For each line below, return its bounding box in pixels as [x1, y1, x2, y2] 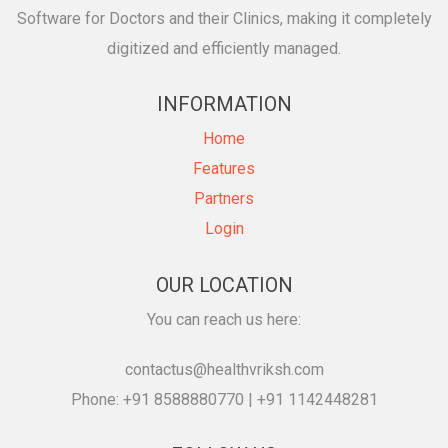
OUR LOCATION [155, 273, 293, 297]
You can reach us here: [147, 310, 301, 329]
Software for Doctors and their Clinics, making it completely [16, 9, 432, 28]
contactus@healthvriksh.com [124, 360, 324, 379]
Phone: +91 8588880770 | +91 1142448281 [70, 390, 378, 409]
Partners [194, 189, 254, 208]
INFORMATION [156, 92, 292, 116]
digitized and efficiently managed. [107, 39, 341, 58]
